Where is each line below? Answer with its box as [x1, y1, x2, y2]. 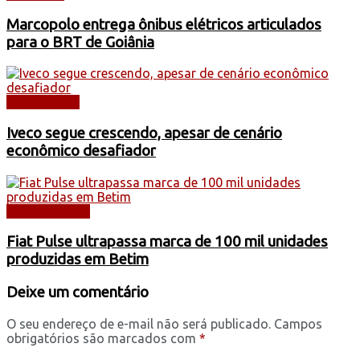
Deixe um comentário [6, 284, 149, 301]
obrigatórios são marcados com [6, 330, 199, 346]
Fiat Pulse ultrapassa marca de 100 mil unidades [6, 233, 328, 251]
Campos [274, 316, 322, 331]
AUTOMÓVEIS [6, 203, 90, 219]
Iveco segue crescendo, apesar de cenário [6, 125, 282, 142]
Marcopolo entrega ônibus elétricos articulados [6, 15, 321, 33]
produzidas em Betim [6, 251, 149, 268]
